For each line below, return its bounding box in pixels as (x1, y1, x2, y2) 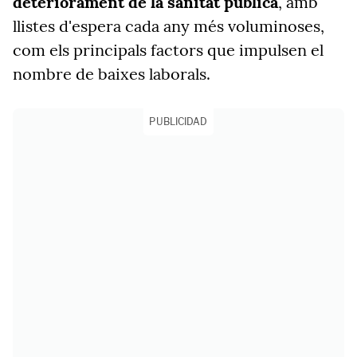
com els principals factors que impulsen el (13, 40, 324, 60)
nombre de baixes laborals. (13, 64, 210, 84)
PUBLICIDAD (149, 116, 208, 127)
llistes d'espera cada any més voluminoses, (13, 16, 324, 36)
